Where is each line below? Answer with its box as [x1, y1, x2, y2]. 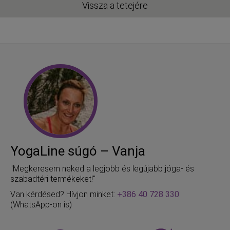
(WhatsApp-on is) [10, 200, 72, 210]
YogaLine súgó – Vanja [10, 143, 145, 159]
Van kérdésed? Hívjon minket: [10, 189, 117, 200]
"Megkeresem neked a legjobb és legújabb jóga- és [10, 164, 194, 174]
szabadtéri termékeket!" [10, 174, 95, 184]
